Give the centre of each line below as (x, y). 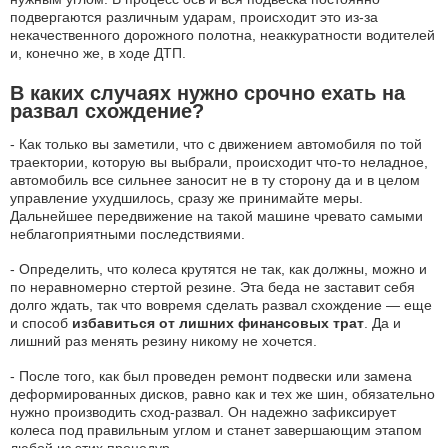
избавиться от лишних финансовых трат (218, 323)
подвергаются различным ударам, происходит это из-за (194, 17)
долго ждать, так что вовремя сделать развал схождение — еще (221, 305)
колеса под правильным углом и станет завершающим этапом (216, 430)
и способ (41, 323)
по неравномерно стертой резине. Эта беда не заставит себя (212, 287)
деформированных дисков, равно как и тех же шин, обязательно (222, 394)
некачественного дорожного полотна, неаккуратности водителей (222, 35)
